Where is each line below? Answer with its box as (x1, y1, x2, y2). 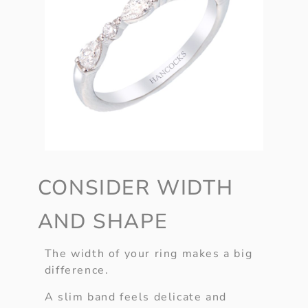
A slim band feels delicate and (44, 289, 227, 305)
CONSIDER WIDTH (37, 174, 234, 203)
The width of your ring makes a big (44, 246, 253, 262)
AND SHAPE (37, 208, 168, 236)
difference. (44, 263, 109, 278)
